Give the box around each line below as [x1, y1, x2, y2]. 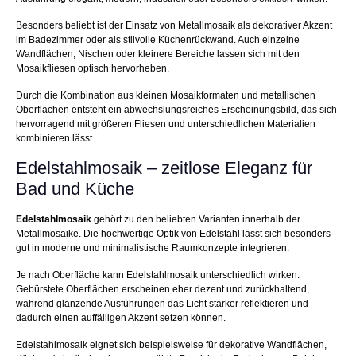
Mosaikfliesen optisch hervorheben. [16, 63, 169, 75]
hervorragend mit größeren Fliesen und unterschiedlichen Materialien [16, 118, 315, 130]
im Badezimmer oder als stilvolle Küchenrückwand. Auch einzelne [16, 34, 300, 46]
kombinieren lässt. [16, 133, 95, 145]
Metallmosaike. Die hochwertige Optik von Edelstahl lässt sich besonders [16, 228, 331, 240]
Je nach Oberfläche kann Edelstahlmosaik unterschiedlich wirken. [16, 269, 300, 281]
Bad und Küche [16, 179, 134, 199]
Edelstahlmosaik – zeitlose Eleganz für [16, 158, 312, 179]
